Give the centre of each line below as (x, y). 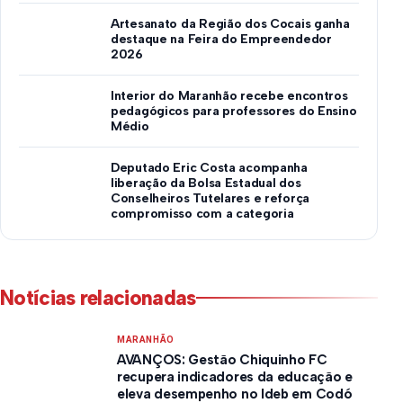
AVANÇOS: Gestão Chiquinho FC (222, 359)
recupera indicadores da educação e (235, 376)
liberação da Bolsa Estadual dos (206, 183)
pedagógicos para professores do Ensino (234, 111)
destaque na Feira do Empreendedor (221, 39)
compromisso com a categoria (202, 213)
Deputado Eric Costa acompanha (209, 167)
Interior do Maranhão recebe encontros (229, 95)
